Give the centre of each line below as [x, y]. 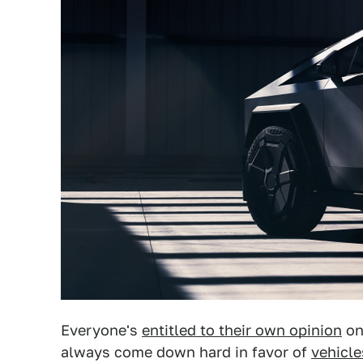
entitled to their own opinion [242, 330]
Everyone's [101, 330]
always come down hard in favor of [186, 352]
